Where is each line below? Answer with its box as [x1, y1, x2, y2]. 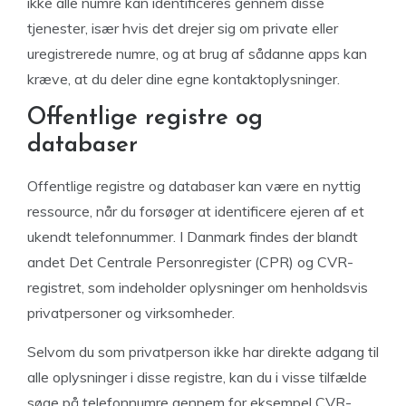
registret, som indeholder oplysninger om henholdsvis [27, 277, 368, 296]
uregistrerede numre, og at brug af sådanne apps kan [27, 43, 367, 63]
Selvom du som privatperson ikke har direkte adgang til [27, 342, 379, 361]
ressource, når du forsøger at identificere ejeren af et [27, 201, 364, 220]
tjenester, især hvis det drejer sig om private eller [27, 18, 338, 37]
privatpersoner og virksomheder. [27, 303, 235, 322]
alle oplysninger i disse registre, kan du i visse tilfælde [27, 367, 367, 386]
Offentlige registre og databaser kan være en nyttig [27, 176, 361, 195]
